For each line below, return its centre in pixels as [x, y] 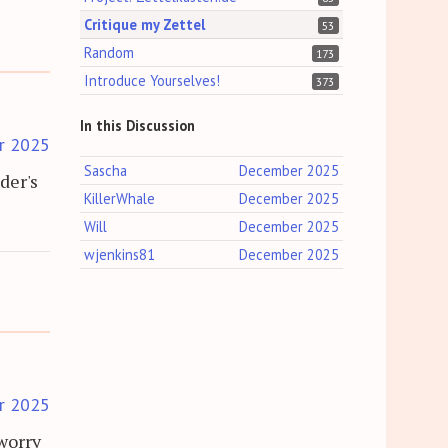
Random [109, 53]
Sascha [106, 171]
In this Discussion [138, 126]
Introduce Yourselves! [152, 81]
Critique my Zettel [145, 25]
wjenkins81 [120, 255]
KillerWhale [120, 199]
